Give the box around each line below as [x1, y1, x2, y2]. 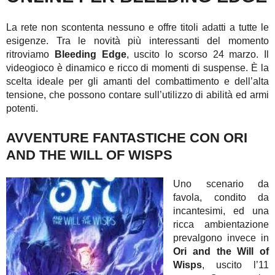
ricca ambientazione [173, 219, 269, 230]
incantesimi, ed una [173, 205, 269, 216]
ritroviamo [6, 49, 55, 60]
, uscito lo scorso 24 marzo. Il [126, 49, 269, 60]
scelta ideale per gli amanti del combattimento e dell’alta [6, 76, 269, 87]
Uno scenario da [173, 178, 269, 189]
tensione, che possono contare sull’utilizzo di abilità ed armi [6, 90, 269, 101]
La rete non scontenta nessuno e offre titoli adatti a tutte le [6, 22, 269, 33]
